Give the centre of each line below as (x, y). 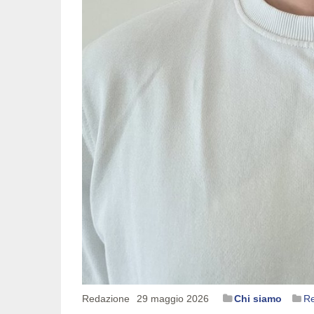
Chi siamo (258, 298)
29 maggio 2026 (173, 298)
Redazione (106, 298)
